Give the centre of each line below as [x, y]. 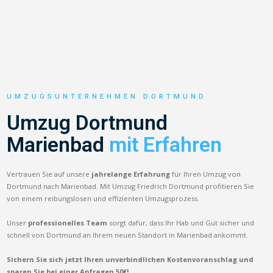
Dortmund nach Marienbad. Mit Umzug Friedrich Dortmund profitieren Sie [131, 186]
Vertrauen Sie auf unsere [49, 174]
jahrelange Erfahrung [131, 174]
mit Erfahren [166, 144]
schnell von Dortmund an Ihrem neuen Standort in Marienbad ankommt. [128, 235]
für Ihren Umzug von [206, 174]
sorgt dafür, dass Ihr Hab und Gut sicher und [181, 222]
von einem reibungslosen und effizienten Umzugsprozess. [103, 198]
